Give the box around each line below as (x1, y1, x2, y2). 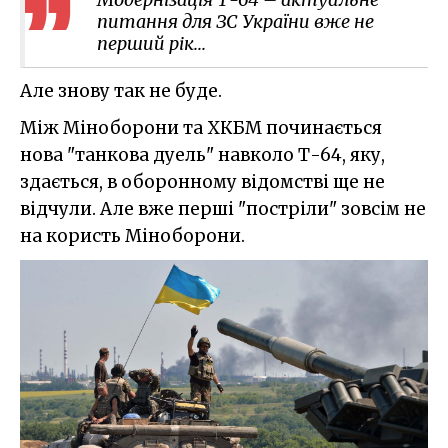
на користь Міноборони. (20, 225, 245, 248)
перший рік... (97, 32, 206, 56)
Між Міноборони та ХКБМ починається (20, 117, 382, 140)
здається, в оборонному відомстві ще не (20, 171, 385, 194)
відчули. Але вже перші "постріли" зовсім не (20, 198, 426, 221)
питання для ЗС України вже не (97, 10, 374, 34)
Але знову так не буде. (20, 80, 222, 103)
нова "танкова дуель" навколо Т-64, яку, (20, 144, 385, 167)
